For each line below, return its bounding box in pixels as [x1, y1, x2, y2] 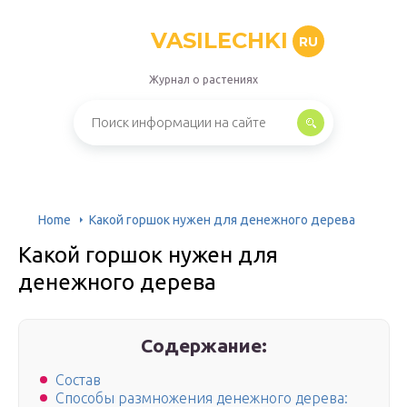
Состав [55, 372, 101, 389]
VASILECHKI [151, 27, 288, 54]
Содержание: [141, 334, 268, 356]
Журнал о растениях [149, 74, 258, 85]
